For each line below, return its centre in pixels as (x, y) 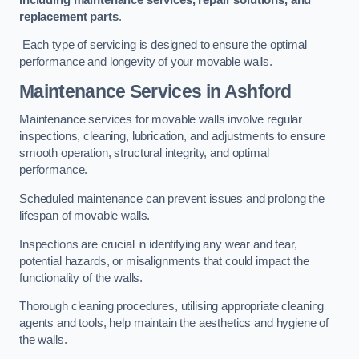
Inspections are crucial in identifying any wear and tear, (158, 244)
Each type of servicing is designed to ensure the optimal (163, 45)
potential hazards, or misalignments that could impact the (164, 261)
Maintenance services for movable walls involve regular (161, 120)
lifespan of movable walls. (85, 215)
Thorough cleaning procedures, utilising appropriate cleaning (172, 307)
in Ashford (246, 91)
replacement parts (69, 16)
